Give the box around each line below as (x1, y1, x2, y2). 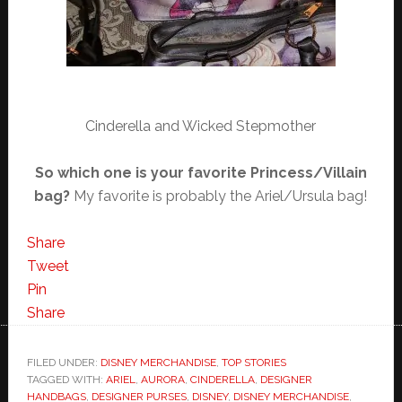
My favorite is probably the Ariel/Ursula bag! (74, 188, 368, 205)
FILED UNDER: (26, 356, 100, 370)
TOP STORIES (221, 356, 286, 370)
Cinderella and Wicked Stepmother (85, 118, 317, 135)
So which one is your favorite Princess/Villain (34, 164, 367, 182)
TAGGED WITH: (26, 373, 106, 387)
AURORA (140, 373, 185, 387)
